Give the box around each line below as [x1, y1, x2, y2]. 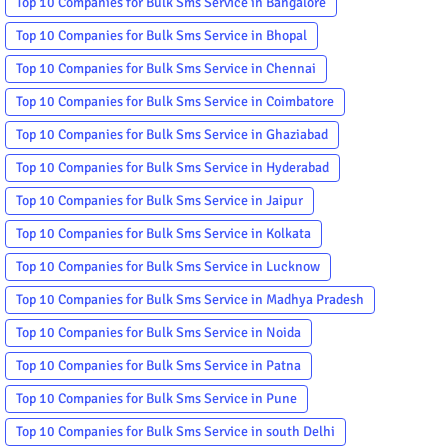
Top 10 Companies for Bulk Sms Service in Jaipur [16, 191, 303, 209]
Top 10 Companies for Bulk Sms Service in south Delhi [16, 422, 335, 440]
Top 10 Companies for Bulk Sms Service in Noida [16, 323, 301, 341]
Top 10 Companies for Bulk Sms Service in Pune [16, 389, 297, 407]
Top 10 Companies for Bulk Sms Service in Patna [16, 356, 301, 374]
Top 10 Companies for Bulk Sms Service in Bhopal [16, 26, 307, 44]
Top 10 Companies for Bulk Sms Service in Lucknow [16, 257, 320, 275]
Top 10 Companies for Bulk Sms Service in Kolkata [16, 224, 311, 242]
